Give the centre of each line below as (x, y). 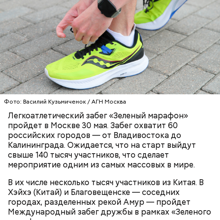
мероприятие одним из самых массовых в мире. (101, 165)
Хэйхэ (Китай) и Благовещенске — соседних (94, 192)
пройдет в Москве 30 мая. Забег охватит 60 (93, 125)
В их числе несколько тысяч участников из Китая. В (106, 182)
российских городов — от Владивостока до (95, 135)
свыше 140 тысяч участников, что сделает (88, 155)
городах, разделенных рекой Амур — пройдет (99, 202)
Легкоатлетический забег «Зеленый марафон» (98, 116)
